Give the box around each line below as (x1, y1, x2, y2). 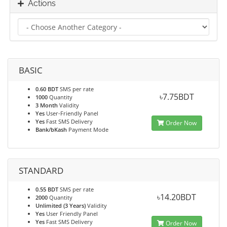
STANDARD (19, 165, 63, 176)
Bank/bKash (35, 126, 67, 133)
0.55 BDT (35, 185, 58, 193)
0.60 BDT (35, 85, 58, 93)
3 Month (35, 101, 58, 109)
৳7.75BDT (159, 91, 194, 102)
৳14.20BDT (157, 192, 197, 203)
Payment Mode (67, 126, 108, 133)
